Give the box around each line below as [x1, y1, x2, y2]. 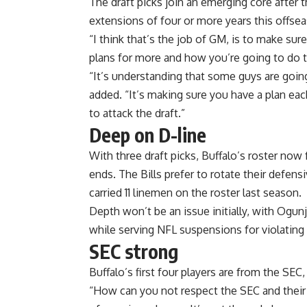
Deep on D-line [89, 123, 206, 147]
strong [121, 239, 178, 264]
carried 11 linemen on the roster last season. [89, 186, 302, 200]
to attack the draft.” [89, 106, 185, 121]
